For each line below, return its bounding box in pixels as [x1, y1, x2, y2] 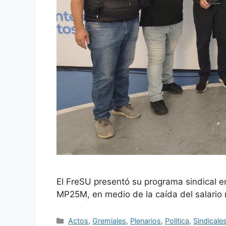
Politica [165, 216, 190, 225]
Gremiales [92, 216, 127, 225]
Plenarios [130, 216, 161, 225]
